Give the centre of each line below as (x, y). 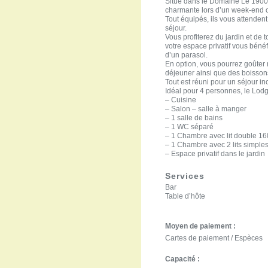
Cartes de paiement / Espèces (214, 238)
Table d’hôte (185, 196)
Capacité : (183, 259)
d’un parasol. (187, 55)
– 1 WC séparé (190, 127)
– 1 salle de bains (194, 118)
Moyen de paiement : (201, 226)
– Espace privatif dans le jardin (215, 154)
